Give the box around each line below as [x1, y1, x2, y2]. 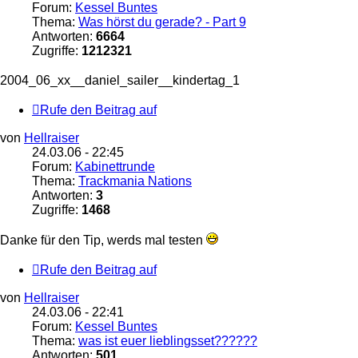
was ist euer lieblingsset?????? [78, 333, 257, 348]
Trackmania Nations [78, 173, 192, 188]
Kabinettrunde [75, 159, 155, 173]
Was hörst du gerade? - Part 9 [78, 15, 246, 30]
